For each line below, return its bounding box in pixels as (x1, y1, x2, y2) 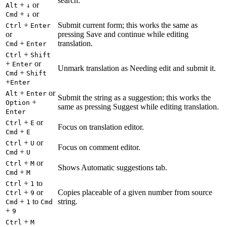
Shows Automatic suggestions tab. (58, 163, 167, 172)
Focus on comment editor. (58, 142, 140, 152)
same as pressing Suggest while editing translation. (58, 102, 219, 111)
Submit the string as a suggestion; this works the (58, 93, 211, 102)
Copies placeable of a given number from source (58, 187, 212, 197)
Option (6, 98, 30, 106)
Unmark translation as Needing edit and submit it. (58, 63, 216, 72)
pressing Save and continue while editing (58, 29, 188, 39)
